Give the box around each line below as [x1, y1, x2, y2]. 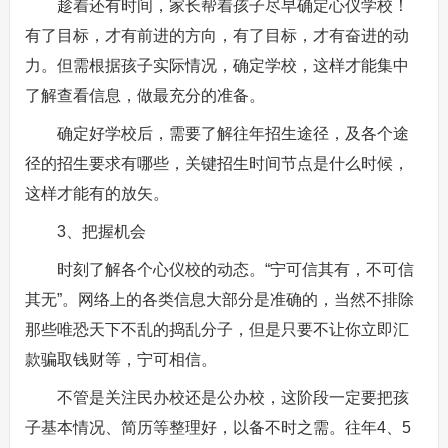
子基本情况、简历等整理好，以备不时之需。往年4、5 [24, 419, 411, 436]
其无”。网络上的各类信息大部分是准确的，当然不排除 [24, 291, 414, 308]
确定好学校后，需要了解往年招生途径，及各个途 [56, 125, 409, 142]
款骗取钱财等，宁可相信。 [24, 351, 217, 368]
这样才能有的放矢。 [24, 185, 169, 202]
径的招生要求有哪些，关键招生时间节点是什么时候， [24, 155, 409, 172]
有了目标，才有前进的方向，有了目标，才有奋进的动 [24, 27, 409, 44]
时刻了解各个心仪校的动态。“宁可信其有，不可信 [56, 261, 414, 278]
